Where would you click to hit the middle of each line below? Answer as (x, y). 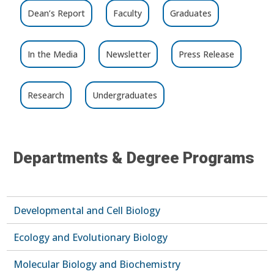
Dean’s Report (57, 13)
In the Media (53, 54)
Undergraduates (125, 95)
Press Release (207, 54)
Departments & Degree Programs (134, 157)
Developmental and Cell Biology (87, 210)
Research (46, 95)
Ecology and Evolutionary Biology (91, 237)
